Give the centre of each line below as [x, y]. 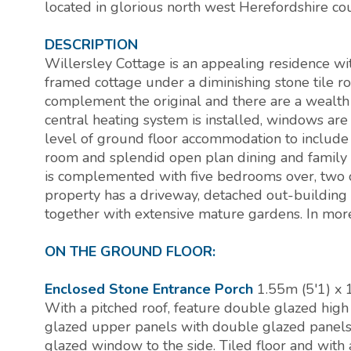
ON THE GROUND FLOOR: [130, 252]
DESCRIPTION [91, 45]
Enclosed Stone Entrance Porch [149, 289]
